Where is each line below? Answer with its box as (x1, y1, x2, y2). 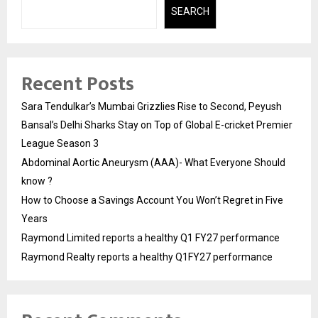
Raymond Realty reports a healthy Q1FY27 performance (21, 251, 273, 263)
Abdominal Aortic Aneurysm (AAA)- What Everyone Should (21, 156, 285, 168)
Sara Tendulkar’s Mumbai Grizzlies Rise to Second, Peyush (21, 100, 282, 112)
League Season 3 (21, 137, 99, 149)
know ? (21, 175, 53, 187)
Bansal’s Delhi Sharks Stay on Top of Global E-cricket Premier (21, 119, 292, 131)
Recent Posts (21, 67, 134, 101)
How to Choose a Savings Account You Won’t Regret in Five (21, 194, 283, 206)
